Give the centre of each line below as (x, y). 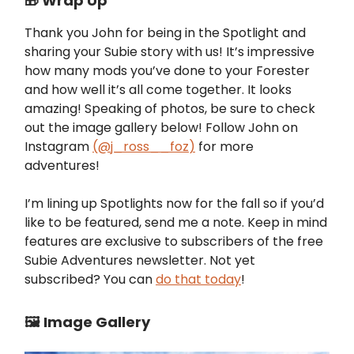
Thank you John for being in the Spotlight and (165, 33)
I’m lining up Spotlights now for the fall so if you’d (174, 204)
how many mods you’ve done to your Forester (167, 71)
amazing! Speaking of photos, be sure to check (170, 109)
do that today (198, 280)
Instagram (58, 147)
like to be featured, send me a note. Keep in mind (176, 223)
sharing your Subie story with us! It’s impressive (169, 52)
